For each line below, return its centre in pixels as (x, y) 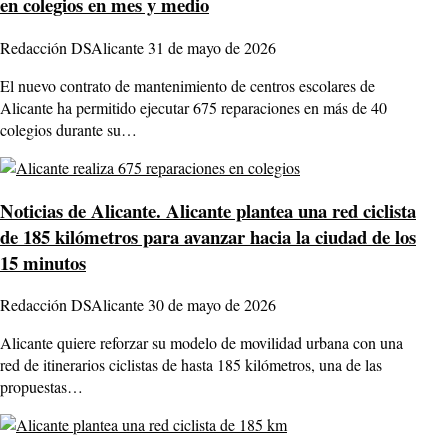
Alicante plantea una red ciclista (288, 210)
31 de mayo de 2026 (212, 47)
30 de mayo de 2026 (212, 305)
